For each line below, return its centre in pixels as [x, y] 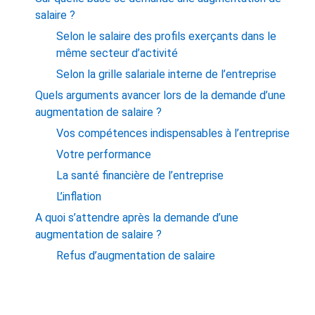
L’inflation [79, 196]
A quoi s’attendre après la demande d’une [137, 217]
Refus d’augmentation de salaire [136, 255]
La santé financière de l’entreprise [140, 175]
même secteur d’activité [117, 53]
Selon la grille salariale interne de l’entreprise [167, 74]
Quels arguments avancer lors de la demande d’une [161, 95]
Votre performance [104, 154]
